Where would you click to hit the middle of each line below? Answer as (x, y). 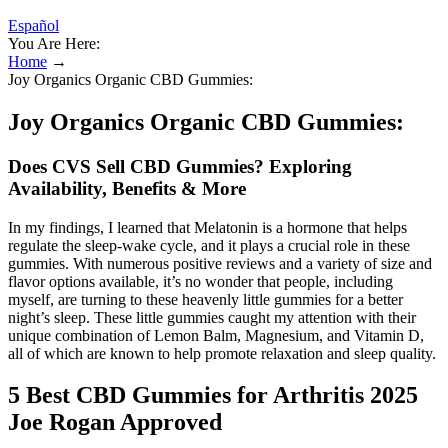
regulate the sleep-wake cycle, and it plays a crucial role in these (209, 245)
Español (33, 25)
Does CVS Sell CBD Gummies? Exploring (180, 166)
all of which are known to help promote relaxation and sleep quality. (222, 353)
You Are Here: (54, 43)
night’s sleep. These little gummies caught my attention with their (212, 317)
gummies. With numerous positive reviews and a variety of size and (220, 263)
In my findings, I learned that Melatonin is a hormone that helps (207, 227)
